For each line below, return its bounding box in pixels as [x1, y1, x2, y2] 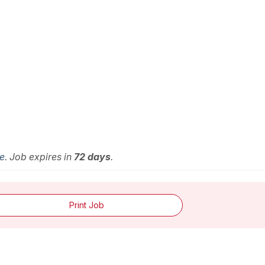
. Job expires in [5, 150, 74, 163]
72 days [74, 150, 111, 163]
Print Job [69, 199, 104, 210]
